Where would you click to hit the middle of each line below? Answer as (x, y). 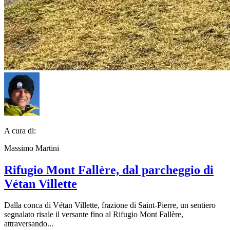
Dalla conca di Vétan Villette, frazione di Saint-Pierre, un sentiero (110, 205)
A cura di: (20, 130)
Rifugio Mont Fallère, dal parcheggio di (109, 170)
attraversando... (29, 224)
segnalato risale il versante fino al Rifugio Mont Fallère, (94, 215)
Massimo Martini (32, 148)
